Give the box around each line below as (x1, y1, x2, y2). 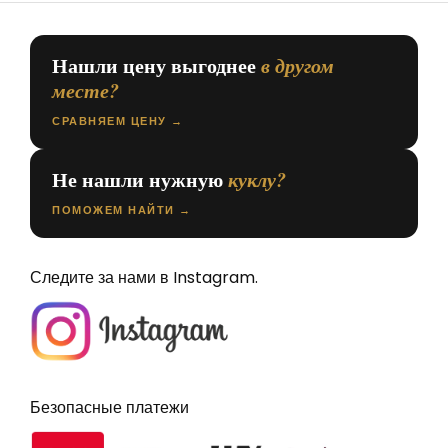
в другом (261, 50, 334, 79)
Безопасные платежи (30, 396, 189, 420)
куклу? (228, 164, 286, 193)
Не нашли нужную (52, 164, 228, 194)
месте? (52, 75, 119, 104)
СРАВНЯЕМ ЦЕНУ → (52, 114, 184, 127)
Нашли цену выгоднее (52, 50, 261, 80)
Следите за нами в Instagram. (30, 265, 258, 289)
